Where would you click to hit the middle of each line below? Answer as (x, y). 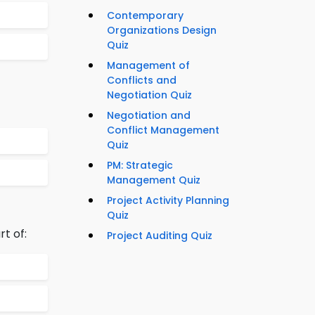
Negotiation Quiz (149, 95)
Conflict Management (163, 130)
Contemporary (145, 16)
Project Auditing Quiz (160, 236)
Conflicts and (142, 81)
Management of (148, 66)
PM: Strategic (140, 166)
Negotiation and (149, 116)
